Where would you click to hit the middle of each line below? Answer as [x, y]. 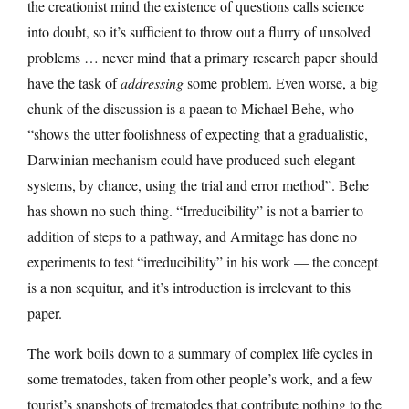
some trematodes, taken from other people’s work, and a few [200, 378]
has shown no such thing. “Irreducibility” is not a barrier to [195, 210]
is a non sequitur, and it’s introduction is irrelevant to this [189, 287]
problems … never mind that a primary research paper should [203, 57]
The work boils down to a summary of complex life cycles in [200, 352]
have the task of [74, 82]
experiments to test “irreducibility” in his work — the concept [203, 261]
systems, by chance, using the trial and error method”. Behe [198, 184]
